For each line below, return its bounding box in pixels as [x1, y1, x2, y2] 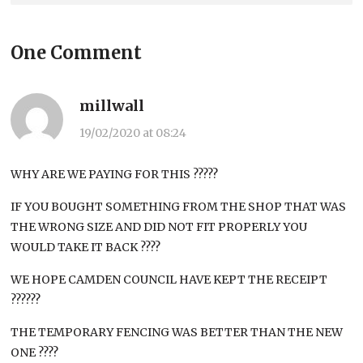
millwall [79, 96, 145, 116]
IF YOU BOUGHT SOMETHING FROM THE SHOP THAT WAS [11, 199, 347, 215]
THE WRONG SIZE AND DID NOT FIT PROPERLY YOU [11, 220, 308, 235]
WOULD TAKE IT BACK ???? [11, 240, 161, 255]
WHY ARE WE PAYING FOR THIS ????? [11, 167, 219, 182]
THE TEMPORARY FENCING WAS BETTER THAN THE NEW [11, 325, 344, 340]
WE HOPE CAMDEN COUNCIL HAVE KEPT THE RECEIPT [11, 272, 328, 288]
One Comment [11, 41, 143, 65]
